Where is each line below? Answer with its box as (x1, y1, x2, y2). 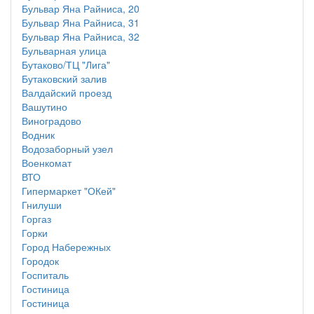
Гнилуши (22, 198, 62, 212)
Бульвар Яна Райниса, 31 (22, 15, 139, 29)
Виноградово (22, 114, 81, 128)
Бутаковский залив (22, 71, 107, 86)
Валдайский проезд (22, 86, 111, 100)
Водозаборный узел (22, 142, 113, 156)
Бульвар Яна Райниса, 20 (22, 1, 139, 15)
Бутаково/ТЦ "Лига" (22, 57, 110, 71)
